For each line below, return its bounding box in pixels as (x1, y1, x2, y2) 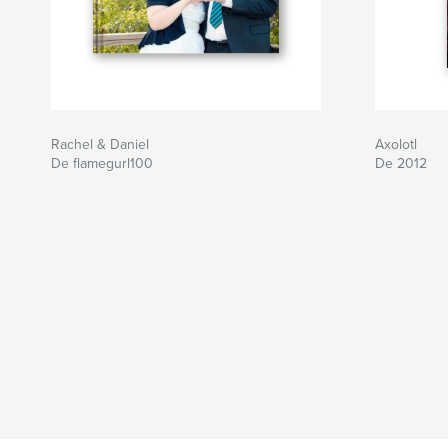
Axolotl (375, 135, 417, 153)
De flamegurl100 (51, 154, 153, 172)
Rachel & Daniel (51, 135, 149, 153)
